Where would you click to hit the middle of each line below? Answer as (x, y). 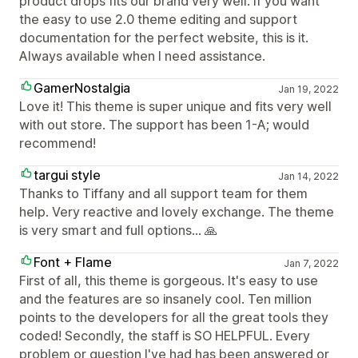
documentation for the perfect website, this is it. (164, 38)
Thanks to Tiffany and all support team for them (163, 193)
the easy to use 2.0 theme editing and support (158, 19)
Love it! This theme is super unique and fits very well (175, 106)
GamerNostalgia (82, 88)
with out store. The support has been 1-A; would (164, 125)
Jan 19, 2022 (308, 89)
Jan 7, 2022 (311, 263)
